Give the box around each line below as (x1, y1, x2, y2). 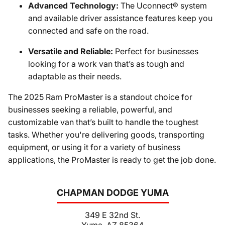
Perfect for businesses (113, 46, 198, 56)
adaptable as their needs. (28, 71, 122, 81)
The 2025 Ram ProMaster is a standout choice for (8, 92, 192, 102)
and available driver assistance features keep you (28, 13, 212, 23)
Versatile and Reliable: (28, 46, 113, 56)
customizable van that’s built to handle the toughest (8, 117, 198, 127)
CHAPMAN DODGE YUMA (56, 187, 169, 198)
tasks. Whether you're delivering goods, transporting (8, 130, 204, 140)
